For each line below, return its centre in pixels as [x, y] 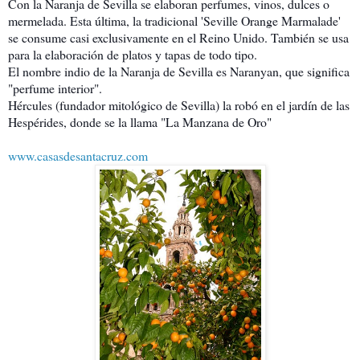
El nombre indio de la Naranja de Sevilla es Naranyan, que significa [179, 71]
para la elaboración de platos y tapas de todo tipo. [133, 54]
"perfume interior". [55, 88]
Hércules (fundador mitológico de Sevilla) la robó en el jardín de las [179, 104]
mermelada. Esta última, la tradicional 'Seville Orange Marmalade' [174, 20]
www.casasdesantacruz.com [78, 155]
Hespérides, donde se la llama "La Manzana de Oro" [140, 121]
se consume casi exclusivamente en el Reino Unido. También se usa [178, 37]
